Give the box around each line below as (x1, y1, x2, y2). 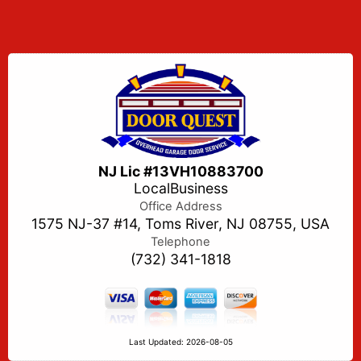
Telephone (151, 234, 210, 250)
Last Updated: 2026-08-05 (128, 337, 233, 347)
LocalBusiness (133, 180, 228, 197)
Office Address (139, 199, 222, 214)
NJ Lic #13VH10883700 (98, 163, 263, 180)
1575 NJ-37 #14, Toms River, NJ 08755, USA (31, 215, 330, 233)
